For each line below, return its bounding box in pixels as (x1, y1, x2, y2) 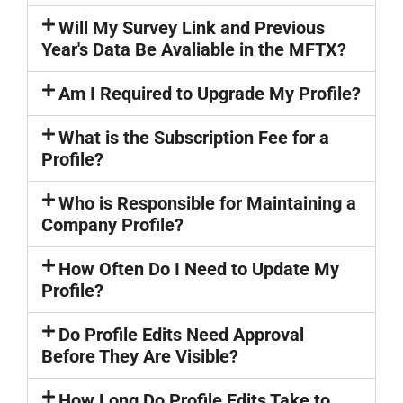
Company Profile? (41, 214, 184, 236)
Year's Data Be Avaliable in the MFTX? (41, 39, 346, 60)
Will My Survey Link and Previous (58, 17, 326, 39)
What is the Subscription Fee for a (58, 127, 330, 148)
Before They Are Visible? (41, 345, 238, 367)
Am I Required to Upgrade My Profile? (58, 83, 362, 104)
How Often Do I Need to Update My (58, 258, 340, 280)
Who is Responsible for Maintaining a (58, 193, 357, 214)
